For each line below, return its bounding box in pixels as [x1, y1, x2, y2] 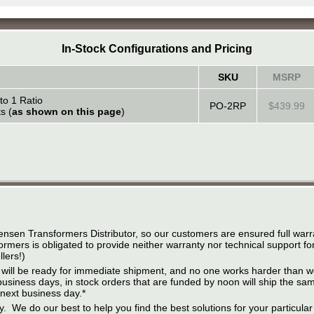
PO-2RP [210, 100, 246, 111]
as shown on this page [12, 105, 121, 117]
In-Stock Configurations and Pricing [62, 42, 252, 55]
